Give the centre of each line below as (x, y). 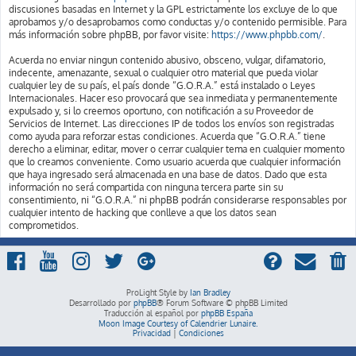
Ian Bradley (210, 292)
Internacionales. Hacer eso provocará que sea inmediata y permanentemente (173, 98)
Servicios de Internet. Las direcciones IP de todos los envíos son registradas (172, 123)
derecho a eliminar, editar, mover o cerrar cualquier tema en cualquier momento (177, 149)
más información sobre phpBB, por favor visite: (110, 34)
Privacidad (151, 333)
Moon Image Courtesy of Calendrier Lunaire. (178, 323)
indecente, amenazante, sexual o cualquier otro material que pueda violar (163, 72)
